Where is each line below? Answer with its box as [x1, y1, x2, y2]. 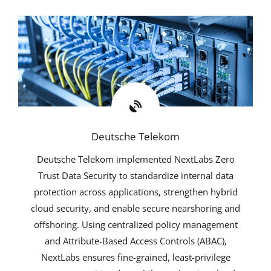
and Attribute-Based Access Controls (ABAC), [44, 234, 227, 247]
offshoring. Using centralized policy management [33, 218, 238, 230]
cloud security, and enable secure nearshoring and [31, 201, 240, 214]
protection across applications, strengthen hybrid [33, 185, 238, 198]
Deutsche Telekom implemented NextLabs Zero [36, 152, 235, 165]
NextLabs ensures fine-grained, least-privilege [41, 250, 230, 263]
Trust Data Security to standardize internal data [38, 169, 233, 181]
